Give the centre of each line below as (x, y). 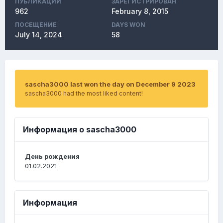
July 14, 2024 (39, 35)
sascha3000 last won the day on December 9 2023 (110, 84)
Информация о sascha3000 (80, 129)
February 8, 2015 (140, 11)
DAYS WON (128, 25)
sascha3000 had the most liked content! (84, 93)
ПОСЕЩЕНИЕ (36, 25)
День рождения (52, 156)
